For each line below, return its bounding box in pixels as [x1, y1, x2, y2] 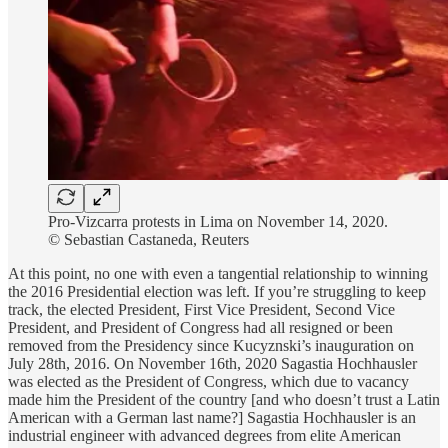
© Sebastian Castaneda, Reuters [48, 230, 249, 248]
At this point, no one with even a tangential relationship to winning [8, 264, 428, 282]
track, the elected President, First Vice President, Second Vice [8, 300, 395, 318]
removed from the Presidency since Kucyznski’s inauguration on [8, 336, 414, 354]
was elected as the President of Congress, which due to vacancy [8, 372, 409, 390]
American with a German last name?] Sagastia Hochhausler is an [8, 408, 416, 426]
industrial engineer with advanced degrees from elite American [8, 426, 401, 444]
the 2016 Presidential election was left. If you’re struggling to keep [8, 282, 426, 300]
